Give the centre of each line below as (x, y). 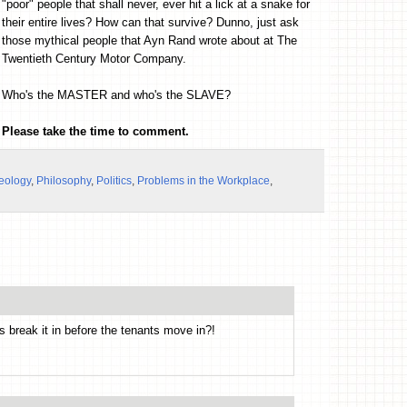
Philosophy (64, 181)
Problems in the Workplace (203, 181)
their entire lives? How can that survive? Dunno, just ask (150, 22)
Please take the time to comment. (95, 131)
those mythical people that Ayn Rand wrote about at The (149, 40)
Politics (114, 181)
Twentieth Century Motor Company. (94, 58)
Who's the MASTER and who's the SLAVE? (116, 94)
